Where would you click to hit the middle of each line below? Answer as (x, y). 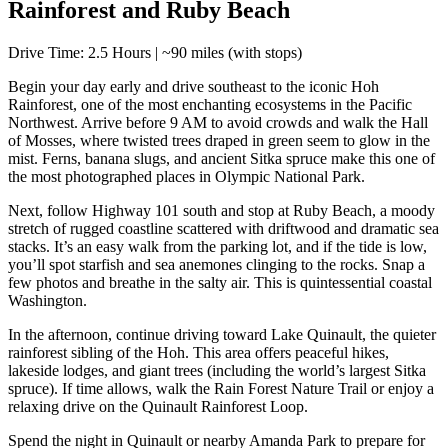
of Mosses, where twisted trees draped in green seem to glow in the (219, 141)
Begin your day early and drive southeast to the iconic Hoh (193, 87)
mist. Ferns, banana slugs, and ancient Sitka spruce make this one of (221, 159)
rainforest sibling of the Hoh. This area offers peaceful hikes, (198, 353)
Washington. (47, 301)
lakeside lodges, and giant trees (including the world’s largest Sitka (217, 371)
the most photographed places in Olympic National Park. (186, 177)
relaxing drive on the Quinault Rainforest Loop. (158, 407)
